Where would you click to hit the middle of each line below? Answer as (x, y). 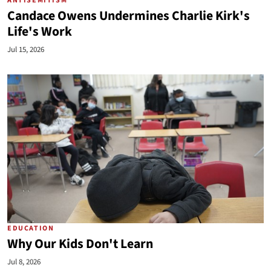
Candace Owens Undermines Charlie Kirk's (129, 16)
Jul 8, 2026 (24, 262)
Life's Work (40, 32)
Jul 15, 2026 (26, 50)
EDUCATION (31, 228)
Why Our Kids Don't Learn (80, 244)
